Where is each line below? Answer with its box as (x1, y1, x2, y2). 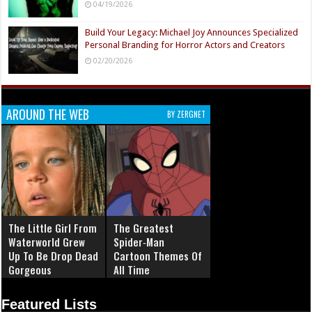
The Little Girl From (8, 220, 97, 236)
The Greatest (114, 220, 174, 236)
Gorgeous (8, 262, 52, 278)
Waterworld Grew (8, 234, 86, 250)
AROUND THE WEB (6, 105, 90, 124)
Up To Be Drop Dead (8, 248, 99, 264)
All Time (114, 262, 150, 278)
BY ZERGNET (167, 109, 206, 120)
